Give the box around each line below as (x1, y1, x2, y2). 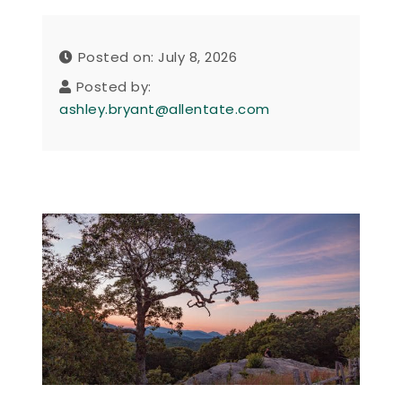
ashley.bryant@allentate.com (59, 99, 270, 118)
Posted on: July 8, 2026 (77, 47, 238, 66)
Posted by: (75, 76, 152, 96)
